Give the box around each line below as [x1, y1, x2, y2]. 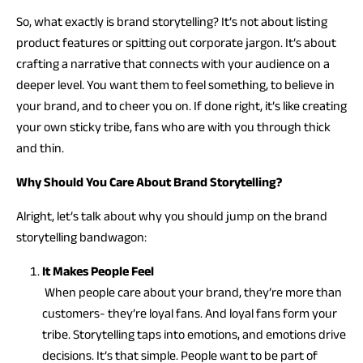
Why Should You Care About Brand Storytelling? [16, 175, 282, 189]
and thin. [16, 141, 64, 155]
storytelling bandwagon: [16, 230, 147, 244]
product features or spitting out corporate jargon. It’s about [16, 36, 336, 49]
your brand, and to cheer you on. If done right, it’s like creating [16, 99, 347, 113]
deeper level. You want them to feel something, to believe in [16, 78, 335, 92]
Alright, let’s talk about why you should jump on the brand [16, 209, 327, 223]
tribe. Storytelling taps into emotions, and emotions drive [42, 327, 346, 341]
